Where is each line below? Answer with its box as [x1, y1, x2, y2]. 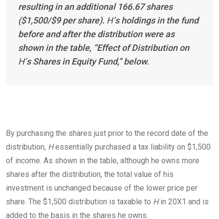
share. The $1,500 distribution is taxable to [6, 197, 153, 206]
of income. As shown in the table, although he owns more [6, 155, 199, 165]
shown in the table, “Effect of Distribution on [18, 42, 189, 53]
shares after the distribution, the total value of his [6, 169, 174, 179]
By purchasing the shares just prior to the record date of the [6, 128, 208, 138]
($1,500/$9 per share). [18, 15, 107, 25]
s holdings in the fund [115, 15, 198, 25]
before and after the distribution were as [18, 28, 175, 39]
